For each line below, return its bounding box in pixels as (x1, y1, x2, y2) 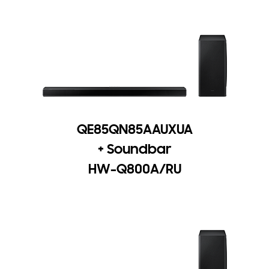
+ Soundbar (98, 141, 171, 159)
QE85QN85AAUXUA (76, 121, 193, 139)
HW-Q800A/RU (88, 160, 181, 178)
